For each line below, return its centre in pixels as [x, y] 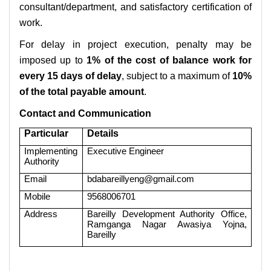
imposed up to [53, 60]
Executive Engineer [126, 151]
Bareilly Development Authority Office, [167, 214]
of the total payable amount [82, 91]
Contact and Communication [85, 113]
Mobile [38, 196]
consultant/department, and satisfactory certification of [135, 7]
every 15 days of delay [70, 76]
